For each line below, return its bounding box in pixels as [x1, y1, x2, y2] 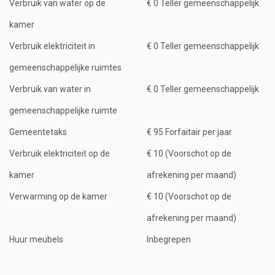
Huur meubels [9, 234, 63, 244]
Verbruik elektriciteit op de [9, 148, 110, 158]
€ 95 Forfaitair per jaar [147, 126, 232, 137]
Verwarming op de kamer [9, 191, 107, 201]
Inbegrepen [147, 234, 191, 244]
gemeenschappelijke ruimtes [9, 62, 122, 72]
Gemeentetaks [9, 126, 67, 137]
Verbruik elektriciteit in [9, 41, 95, 51]
